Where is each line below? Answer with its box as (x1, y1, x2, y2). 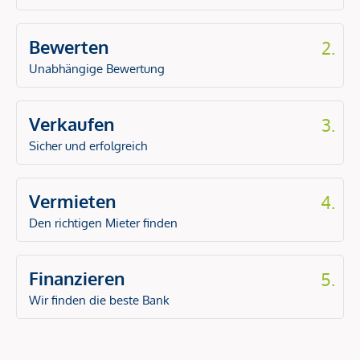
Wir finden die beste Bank (29, 292, 170, 308)
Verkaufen (29, 112, 114, 135)
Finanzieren (29, 267, 125, 289)
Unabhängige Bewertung (29, 61, 165, 76)
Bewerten (29, 35, 108, 58)
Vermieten (29, 190, 116, 212)
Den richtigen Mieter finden (29, 215, 178, 231)
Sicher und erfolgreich (29, 138, 147, 153)
